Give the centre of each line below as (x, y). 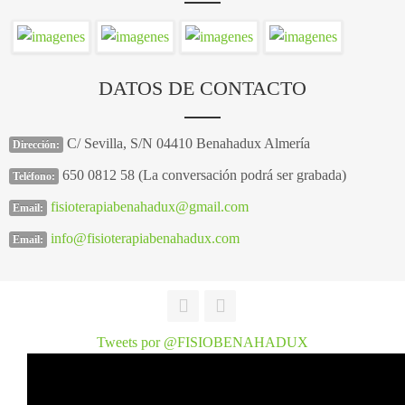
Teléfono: (34, 176)
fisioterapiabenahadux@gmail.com (150, 206)
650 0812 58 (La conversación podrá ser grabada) (204, 174)
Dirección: (36, 144)
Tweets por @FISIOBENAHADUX (202, 342)
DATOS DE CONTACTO (202, 88)
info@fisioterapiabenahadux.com (145, 238)
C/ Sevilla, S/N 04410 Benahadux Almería (188, 143)
